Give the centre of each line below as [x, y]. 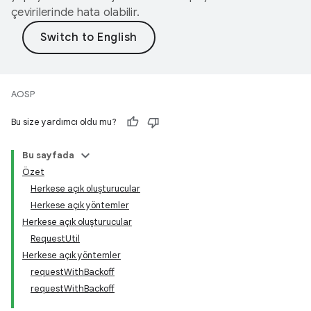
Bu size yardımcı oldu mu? [64, 122]
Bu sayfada [48, 155]
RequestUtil [55, 238]
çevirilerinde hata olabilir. [75, 12]
